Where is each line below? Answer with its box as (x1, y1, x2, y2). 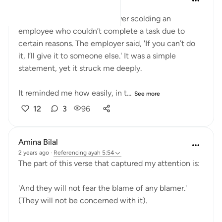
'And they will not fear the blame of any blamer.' (18, 183, 187, 193)
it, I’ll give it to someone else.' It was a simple (18, 51, 176, 60)
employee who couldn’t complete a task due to (18, 26, 185, 36)
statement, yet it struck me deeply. (18, 63, 142, 73)
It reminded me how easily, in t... (18, 88, 131, 98)
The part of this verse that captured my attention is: (18, 159, 200, 168)
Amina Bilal (18, 137, 58, 147)
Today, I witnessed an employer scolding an (18, 14, 171, 23)
